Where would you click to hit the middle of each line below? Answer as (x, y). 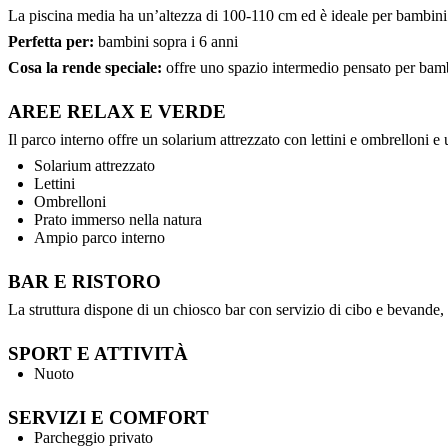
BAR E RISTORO (84, 282)
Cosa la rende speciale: (85, 68)
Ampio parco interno (99, 238)
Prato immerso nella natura (118, 220)
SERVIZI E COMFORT (108, 418)
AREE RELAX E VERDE (117, 112)
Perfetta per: (51, 42)
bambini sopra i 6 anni (166, 42)
